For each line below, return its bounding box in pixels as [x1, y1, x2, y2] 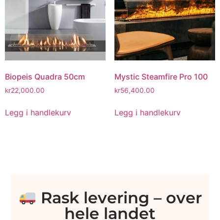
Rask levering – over [36, 188, 202, 207]
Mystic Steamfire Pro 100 [114, 72, 208, 82]
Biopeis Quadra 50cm [5, 72, 85, 82]
